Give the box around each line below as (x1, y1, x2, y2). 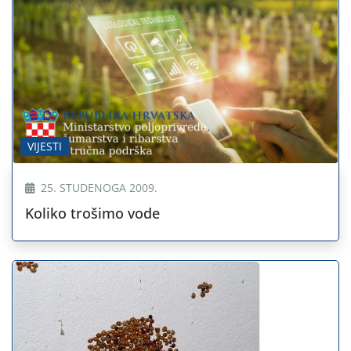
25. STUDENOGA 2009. (38, 179, 157, 195)
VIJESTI (27, 138, 62, 154)
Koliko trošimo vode (25, 203, 160, 223)
